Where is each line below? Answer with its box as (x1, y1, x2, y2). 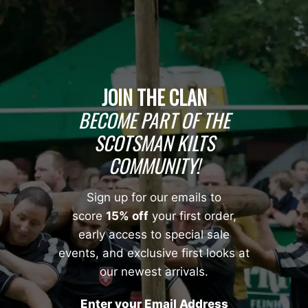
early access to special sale (78, 228, 230, 242)
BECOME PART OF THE (78, 106, 230, 135)
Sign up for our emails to (87, 190, 221, 205)
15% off (105, 209, 148, 223)
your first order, (148, 209, 236, 223)
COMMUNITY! (108, 151, 200, 180)
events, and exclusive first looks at (58, 246, 250, 261)
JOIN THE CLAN (101, 83, 207, 112)
